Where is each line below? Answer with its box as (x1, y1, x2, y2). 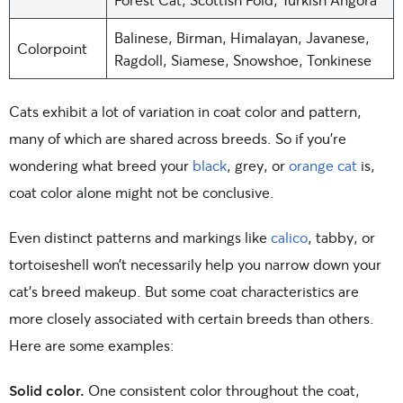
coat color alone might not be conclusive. (9, 183, 274, 202)
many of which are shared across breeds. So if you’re (9, 129, 346, 148)
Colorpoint (17, 39, 87, 58)
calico (271, 228, 308, 247)
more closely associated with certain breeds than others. (9, 309, 374, 328)
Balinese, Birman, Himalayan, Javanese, (114, 28, 370, 48)
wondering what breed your (9, 156, 193, 175)
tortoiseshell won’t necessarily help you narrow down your (9, 255, 381, 274)
